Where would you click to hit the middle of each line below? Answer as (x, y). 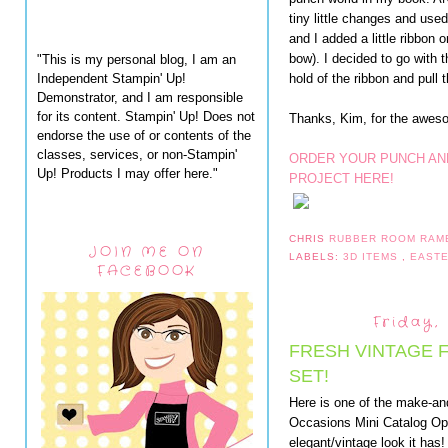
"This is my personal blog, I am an (136, 59)
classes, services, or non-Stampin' (137, 154)
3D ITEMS (373, 256)
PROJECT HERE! (341, 178)
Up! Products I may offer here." (127, 173)
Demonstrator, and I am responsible (140, 97)
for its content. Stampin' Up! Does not (146, 116)
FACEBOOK (147, 271)
